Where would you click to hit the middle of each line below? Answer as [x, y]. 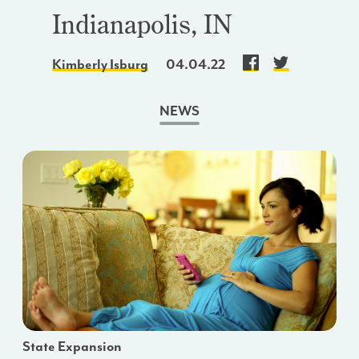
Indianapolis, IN [142, 24]
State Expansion [72, 347]
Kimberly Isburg [100, 65]
